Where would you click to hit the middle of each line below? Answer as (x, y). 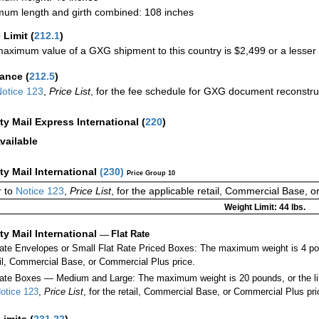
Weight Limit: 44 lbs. (265, 208)
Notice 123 (38, 191)
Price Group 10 (151, 173)
